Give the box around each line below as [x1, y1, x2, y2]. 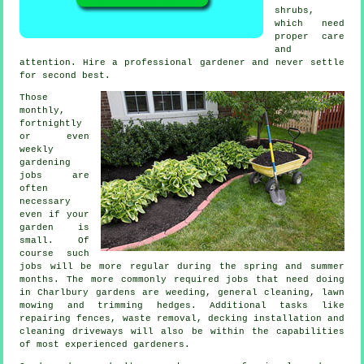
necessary [19, 197, 71, 207]
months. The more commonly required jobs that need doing [19, 275, 344, 285]
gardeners [133, 340, 185, 350]
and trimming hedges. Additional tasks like [54, 301, 344, 311]
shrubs [275, 6, 310, 16]
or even [19, 132, 89, 142]
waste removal [122, 314, 197, 324]
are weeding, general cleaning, [135, 288, 322, 298]
